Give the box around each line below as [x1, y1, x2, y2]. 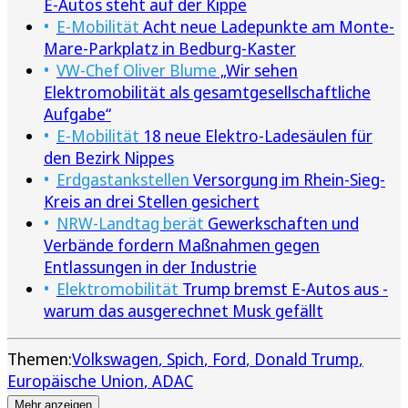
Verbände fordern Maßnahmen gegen [44, 234, 320, 257]
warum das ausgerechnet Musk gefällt [44, 300, 323, 322]
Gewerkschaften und [204, 212, 359, 235]
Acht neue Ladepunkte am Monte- [139, 15, 394, 38]
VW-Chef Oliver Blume [56, 59, 217, 82]
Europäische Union [7, 370, 144, 393]
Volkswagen [72, 348, 158, 371]
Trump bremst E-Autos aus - [178, 278, 388, 301]
